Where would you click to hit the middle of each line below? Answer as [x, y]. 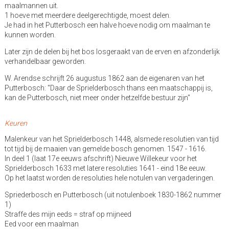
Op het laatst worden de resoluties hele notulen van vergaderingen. [109, 178]
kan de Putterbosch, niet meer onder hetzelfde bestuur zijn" [97, 98]
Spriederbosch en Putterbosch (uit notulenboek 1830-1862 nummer [113, 195]
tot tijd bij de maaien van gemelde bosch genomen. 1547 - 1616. [105, 149]
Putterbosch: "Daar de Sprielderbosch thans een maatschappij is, [108, 88]
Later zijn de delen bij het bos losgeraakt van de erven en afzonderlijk [112, 52]
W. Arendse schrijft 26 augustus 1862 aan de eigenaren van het [104, 78]
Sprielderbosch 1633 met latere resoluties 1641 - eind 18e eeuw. [105, 168]
